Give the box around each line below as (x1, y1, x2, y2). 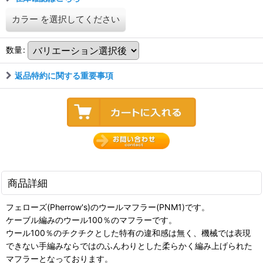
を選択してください (41, 14, 120, 25)
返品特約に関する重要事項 (15, 70, 113, 81)
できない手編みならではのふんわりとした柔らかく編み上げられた (6, 240, 252, 251)
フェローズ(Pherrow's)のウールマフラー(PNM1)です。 (6, 201, 210, 212)
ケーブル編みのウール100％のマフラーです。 (6, 214, 177, 225)
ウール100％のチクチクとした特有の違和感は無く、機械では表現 (6, 227, 251, 238)
